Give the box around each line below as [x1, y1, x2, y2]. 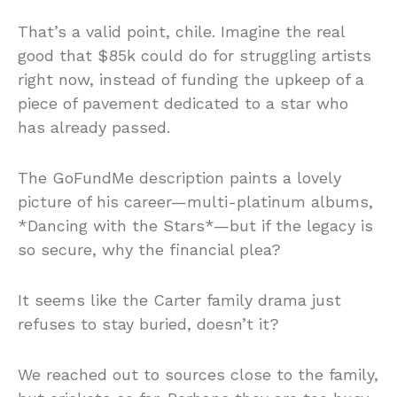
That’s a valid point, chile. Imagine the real [18, 22, 345, 42]
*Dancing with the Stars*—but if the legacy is [18, 216, 373, 236]
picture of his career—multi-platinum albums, [18, 192, 373, 212]
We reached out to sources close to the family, [18, 365, 378, 385]
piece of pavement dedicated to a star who [18, 94, 348, 113]
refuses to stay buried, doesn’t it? [18, 315, 279, 334]
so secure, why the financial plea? [18, 240, 281, 260]
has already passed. [18, 118, 170, 137]
